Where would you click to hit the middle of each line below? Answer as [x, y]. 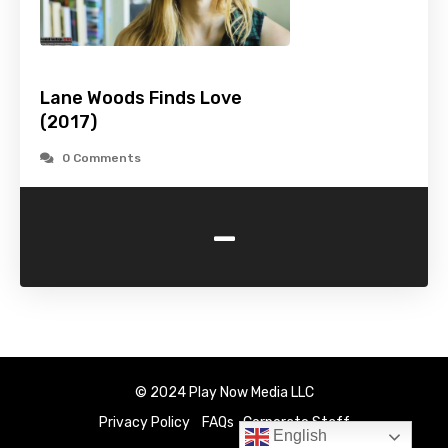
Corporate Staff [296, 423]
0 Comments [101, 158]
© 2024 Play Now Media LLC [224, 393]
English [298, 436]
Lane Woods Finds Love [141, 98]
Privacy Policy [144, 423]
